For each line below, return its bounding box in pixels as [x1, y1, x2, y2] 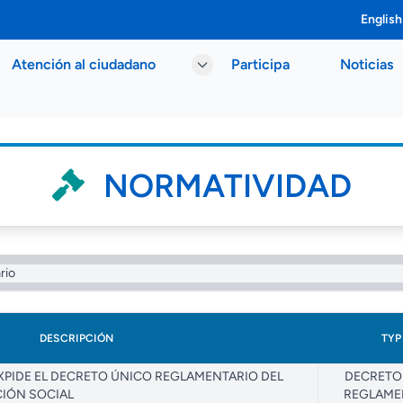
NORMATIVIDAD [94, 166, 352, 205]
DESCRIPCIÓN [39, 332, 114, 345]
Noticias [340, 56, 393, 73]
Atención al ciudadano [12, 56, 156, 73]
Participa [231, 56, 290, 73]
